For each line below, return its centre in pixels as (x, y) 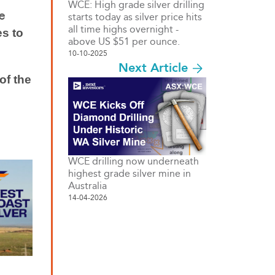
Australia (87, 185)
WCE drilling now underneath (134, 161)
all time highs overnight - (123, 29)
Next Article (153, 68)
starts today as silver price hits (135, 17)
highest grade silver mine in (130, 173)
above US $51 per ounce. (124, 42)
